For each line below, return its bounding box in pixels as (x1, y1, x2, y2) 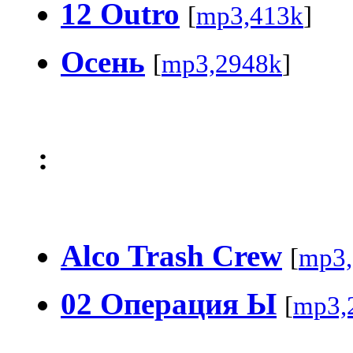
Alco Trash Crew (61, 238, 282, 273)
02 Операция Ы (61, 286, 277, 321)
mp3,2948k (162, 49, 282, 78)
